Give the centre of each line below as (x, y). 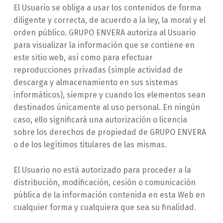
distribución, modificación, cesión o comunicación (104, 182)
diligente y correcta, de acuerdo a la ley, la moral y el (109, 20)
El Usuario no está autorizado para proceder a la (102, 170)
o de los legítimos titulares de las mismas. (90, 144)
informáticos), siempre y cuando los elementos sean (109, 95)
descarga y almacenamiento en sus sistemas (96, 82)
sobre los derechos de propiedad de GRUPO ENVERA (110, 132)
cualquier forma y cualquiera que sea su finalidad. (105, 207)
